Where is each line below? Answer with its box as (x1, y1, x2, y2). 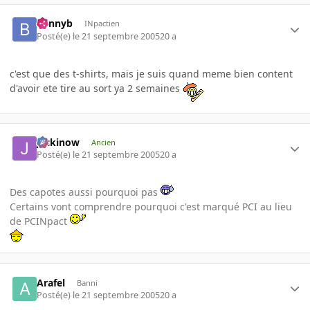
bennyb (37, 17, 73, 30)
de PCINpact (10, 215, 70, 228)
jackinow (37, 136, 80, 149)
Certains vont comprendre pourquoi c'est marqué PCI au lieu (10, 200, 292, 214)
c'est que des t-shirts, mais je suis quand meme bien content (10, 66, 293, 80)
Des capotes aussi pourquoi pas (10, 185, 161, 199)
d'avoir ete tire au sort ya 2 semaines (10, 81, 183, 95)
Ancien (91, 137, 116, 148)
